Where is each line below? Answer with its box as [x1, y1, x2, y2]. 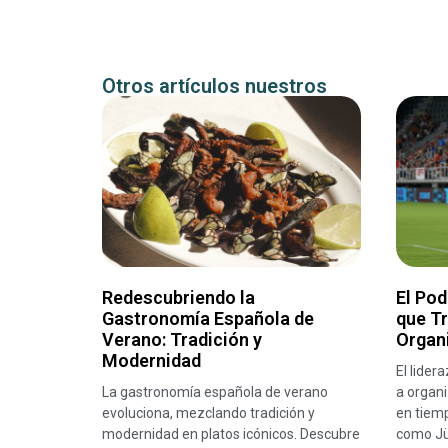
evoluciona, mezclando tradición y [102, 405, 315, 422]
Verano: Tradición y [102, 329, 262, 351]
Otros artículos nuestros [102, 74, 327, 99]
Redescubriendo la [102, 287, 255, 309]
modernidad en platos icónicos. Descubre [102, 426, 360, 443]
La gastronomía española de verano [102, 384, 328, 401]
